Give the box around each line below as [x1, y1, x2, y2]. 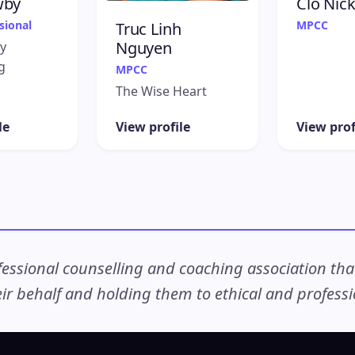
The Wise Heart [116, 82, 207, 100]
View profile [116, 117, 190, 136]
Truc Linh [116, 17, 181, 40]
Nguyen [116, 36, 172, 59]
